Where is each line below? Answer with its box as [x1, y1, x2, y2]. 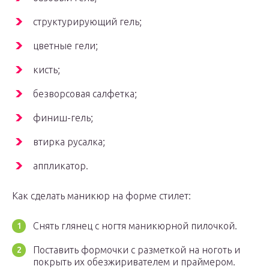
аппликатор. [33, 160, 88, 172]
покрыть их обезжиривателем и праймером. [33, 256, 235, 268]
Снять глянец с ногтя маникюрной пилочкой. [33, 220, 237, 232]
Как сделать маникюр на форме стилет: [12, 190, 191, 202]
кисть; [33, 64, 60, 76]
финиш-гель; [33, 112, 93, 124]
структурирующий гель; [33, 16, 142, 28]
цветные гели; [33, 40, 98, 52]
